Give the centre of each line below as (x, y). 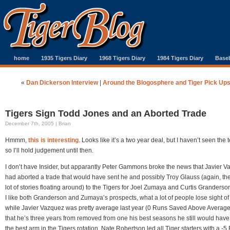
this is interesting (53, 140)
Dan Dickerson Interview (62, 83)
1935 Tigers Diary (64, 58)
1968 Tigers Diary (122, 58)
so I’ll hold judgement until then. (49, 150)
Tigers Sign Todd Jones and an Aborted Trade (106, 113)
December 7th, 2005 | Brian (38, 123)
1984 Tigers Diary (180, 58)
